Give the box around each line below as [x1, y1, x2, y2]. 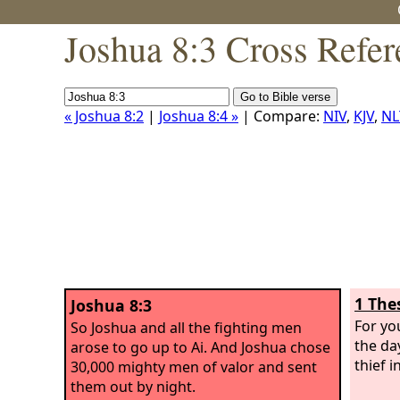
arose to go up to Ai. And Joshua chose [71, 337, 330, 357]
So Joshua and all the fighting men [71, 317, 302, 337]
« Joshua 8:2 [64, 106, 144, 126]
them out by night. [71, 376, 196, 396]
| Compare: [238, 106, 323, 126]
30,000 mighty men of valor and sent [71, 356, 317, 377]
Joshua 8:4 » [159, 106, 238, 126]
